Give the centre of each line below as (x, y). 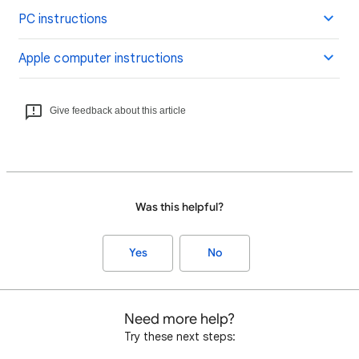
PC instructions (63, 19)
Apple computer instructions (101, 58)
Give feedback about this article (118, 111)
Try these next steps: (179, 337)
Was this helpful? (179, 207)
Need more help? (179, 319)
